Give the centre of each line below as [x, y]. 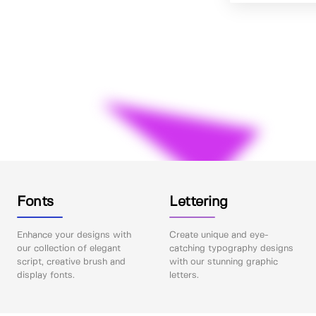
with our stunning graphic [224, 262]
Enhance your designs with [74, 235]
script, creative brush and [71, 262]
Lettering [199, 202]
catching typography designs [232, 248]
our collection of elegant [69, 248]
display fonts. [46, 275]
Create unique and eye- [219, 235]
